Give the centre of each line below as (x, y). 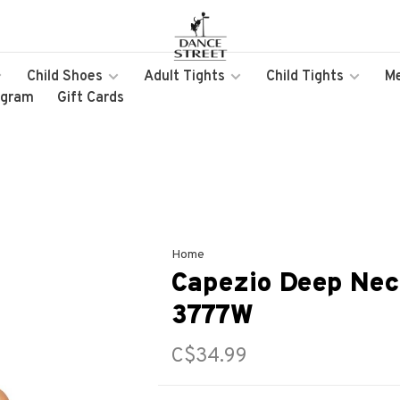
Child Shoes (65, 77)
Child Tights (305, 77)
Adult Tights (184, 77)
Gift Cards (91, 98)
